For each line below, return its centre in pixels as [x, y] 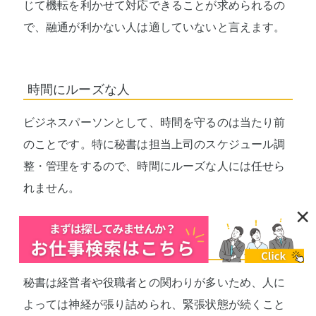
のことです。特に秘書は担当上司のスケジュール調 [154, 144]
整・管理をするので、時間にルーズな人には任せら [154, 166]
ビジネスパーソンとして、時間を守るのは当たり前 [154, 122]
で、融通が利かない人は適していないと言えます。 [154, 27]
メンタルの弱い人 [79, 250]
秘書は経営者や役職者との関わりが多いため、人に [154, 283]
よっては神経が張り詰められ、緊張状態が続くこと [154, 305]
